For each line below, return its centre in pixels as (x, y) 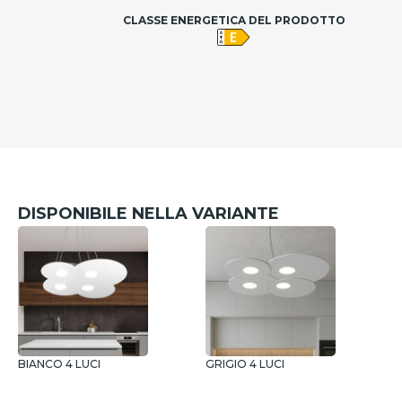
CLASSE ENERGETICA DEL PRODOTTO (234, 20)
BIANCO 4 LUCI (59, 364)
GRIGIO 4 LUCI (245, 364)
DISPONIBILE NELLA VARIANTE (149, 214)
